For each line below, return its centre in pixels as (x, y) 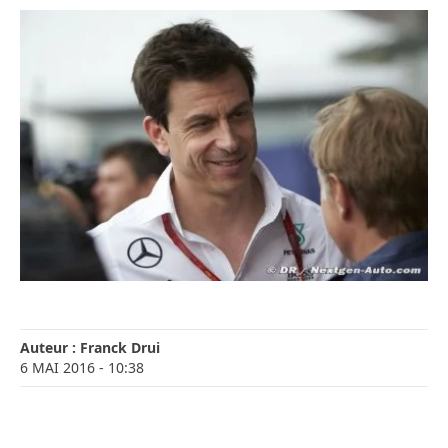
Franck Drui (120, 348)
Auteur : (50, 348)
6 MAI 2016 (57, 368)
